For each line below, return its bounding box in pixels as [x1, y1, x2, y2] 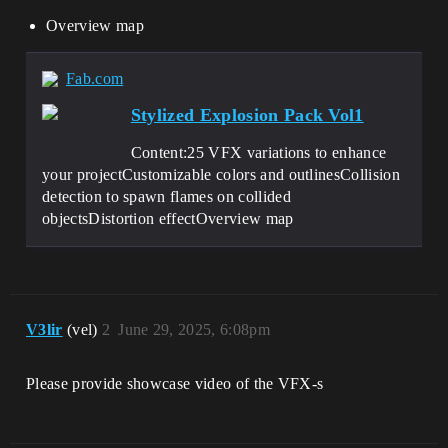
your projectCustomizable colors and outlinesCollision [42, 166, 400, 183]
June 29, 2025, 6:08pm [118, 321, 270, 338]
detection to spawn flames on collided [42, 188, 291, 205]
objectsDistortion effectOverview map [42, 210, 294, 227]
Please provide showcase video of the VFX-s [26, 375, 324, 392]
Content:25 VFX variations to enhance [130, 144, 387, 161]
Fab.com [66, 70, 124, 87]
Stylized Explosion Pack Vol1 [130, 105, 364, 125]
